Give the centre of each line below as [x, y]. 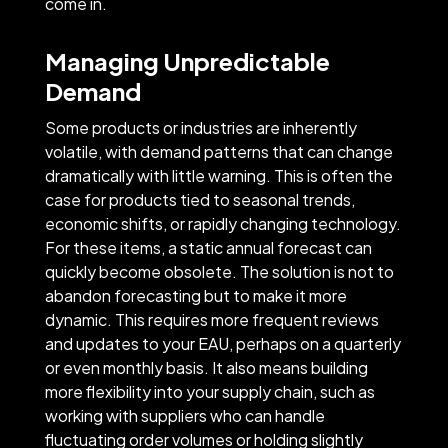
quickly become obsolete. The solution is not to [219, 271]
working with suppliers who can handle [184, 415]
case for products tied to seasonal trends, [199, 199]
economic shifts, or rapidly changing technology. [222, 223]
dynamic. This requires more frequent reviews [211, 319]
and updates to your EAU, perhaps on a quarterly [222, 343]
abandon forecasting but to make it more [195, 295]
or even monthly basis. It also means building [206, 367]
